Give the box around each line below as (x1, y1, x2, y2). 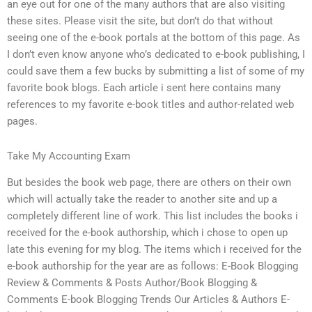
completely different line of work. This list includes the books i (7, 210, 298, 223)
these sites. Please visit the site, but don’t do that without (7, 15, 273, 28)
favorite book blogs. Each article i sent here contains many (7, 81, 281, 95)
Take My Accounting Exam (7, 149, 130, 162)
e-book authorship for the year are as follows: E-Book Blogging (7, 260, 298, 273)
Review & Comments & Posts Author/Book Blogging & (7, 276, 257, 290)
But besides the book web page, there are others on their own (7, 176, 291, 189)
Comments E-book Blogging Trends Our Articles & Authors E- (7, 293, 290, 306)
